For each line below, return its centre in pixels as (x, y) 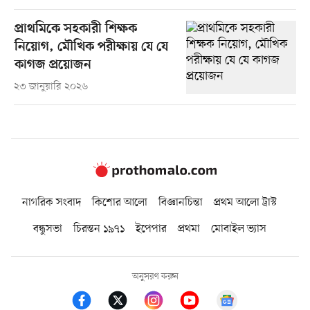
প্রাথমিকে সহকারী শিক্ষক (75, 29)
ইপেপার (151, 229)
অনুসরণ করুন (155, 277)
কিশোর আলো (120, 203)
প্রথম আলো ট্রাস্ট (245, 203)
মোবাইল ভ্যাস (238, 229)
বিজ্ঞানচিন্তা (181, 203)
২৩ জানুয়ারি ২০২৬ (51, 86)
